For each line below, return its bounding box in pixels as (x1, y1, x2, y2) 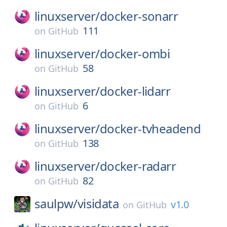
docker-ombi (99, 45, 170, 62)
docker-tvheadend (99, 120, 201, 137)
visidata (77, 195, 119, 212)
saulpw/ (34, 195, 78, 212)
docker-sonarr (99, 8, 178, 24)
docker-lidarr (99, 83, 171, 99)
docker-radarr (99, 158, 176, 174)
